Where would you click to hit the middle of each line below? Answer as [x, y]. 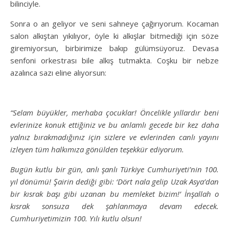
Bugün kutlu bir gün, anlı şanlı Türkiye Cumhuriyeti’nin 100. [114, 169]
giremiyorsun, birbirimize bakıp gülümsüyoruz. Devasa [114, 48]
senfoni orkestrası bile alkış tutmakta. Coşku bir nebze [114, 60]
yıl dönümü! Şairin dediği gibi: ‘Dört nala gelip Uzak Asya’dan [114, 181]
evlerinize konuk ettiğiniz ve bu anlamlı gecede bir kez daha [114, 124]
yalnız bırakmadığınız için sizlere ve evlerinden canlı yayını [114, 137]
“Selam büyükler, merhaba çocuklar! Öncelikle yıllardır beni [114, 112]
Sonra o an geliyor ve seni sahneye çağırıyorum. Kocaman [114, 23]
